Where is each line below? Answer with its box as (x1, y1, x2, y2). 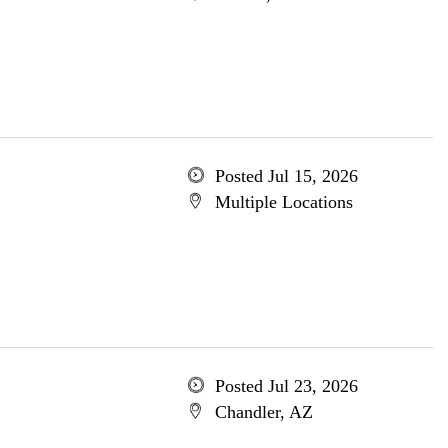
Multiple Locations (214, 192, 353, 212)
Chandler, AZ (214, 402, 313, 422)
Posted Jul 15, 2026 (214, 166, 358, 186)
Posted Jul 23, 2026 (214, 376, 358, 396)
